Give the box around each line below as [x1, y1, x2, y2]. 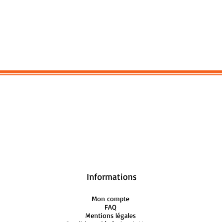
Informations [86, 171, 137, 182]
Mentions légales [85, 211, 136, 220]
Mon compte [92, 194, 130, 203]
